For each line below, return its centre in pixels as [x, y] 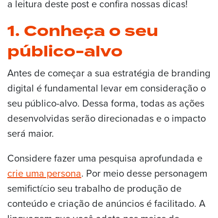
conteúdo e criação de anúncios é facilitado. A [106, 203]
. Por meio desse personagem [144, 173]
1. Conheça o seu [83, 31]
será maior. [31, 133]
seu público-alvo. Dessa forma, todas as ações [106, 103]
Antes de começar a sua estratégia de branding [109, 73]
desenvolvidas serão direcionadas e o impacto [107, 118]
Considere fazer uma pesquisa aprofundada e [105, 158]
